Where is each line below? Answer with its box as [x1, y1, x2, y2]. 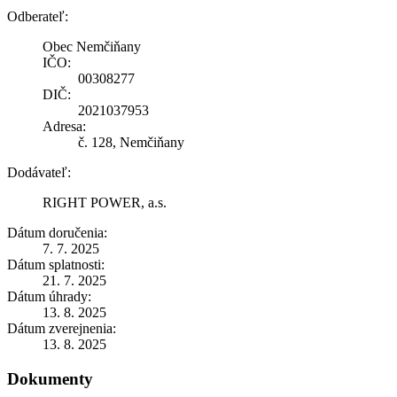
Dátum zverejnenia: [7, 320, 116, 336]
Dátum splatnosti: [7, 256, 105, 272]
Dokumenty [7, 369, 93, 388]
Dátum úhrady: [7, 288, 91, 304]
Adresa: [43, 118, 86, 134]
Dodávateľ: [7, 164, 71, 180]
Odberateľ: [7, 8, 68, 24]
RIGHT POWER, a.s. [43, 194, 167, 210]
